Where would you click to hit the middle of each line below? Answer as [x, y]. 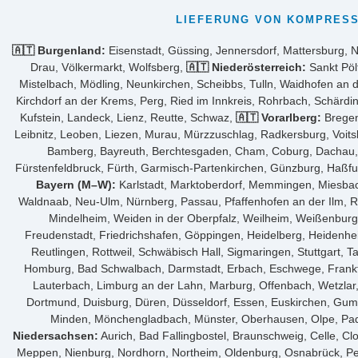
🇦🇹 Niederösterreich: [246, 67]
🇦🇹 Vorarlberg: [278, 117]
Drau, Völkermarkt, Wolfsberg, [108, 67]
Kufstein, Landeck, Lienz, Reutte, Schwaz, [127, 117]
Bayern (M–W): [76, 184]
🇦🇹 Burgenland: [59, 50]
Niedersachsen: [55, 335]
